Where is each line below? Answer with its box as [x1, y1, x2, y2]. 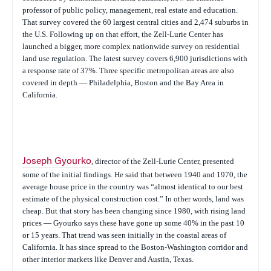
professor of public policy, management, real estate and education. [22, 5, 238, 15]
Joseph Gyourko [22, 157, 91, 166]
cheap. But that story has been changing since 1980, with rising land [22, 206, 246, 215]
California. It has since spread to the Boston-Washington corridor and [22, 243, 248, 252]
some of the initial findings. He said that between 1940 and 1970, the [22, 170, 247, 179]
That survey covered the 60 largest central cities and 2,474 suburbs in [22, 18, 249, 27]
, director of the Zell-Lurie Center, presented [91, 157, 234, 166]
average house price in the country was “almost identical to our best [22, 182, 243, 191]
